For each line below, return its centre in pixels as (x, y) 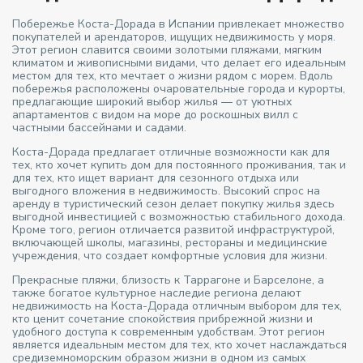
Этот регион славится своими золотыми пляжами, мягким (167, 49)
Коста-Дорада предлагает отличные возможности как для (171, 152)
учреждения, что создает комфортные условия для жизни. (170, 255)
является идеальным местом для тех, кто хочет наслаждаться (180, 344)
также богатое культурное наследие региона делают (157, 293)
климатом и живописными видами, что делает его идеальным (179, 62)
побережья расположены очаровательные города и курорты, (179, 88)
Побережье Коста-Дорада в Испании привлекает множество (179, 23)
